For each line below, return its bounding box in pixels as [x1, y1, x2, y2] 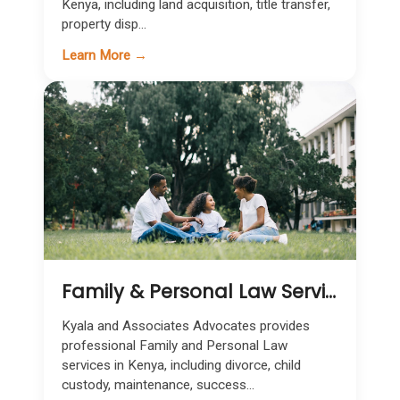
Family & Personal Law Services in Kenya [325, 279, 336, 304]
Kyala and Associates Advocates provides [62, 318, 310, 334]
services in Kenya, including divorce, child [62, 357, 301, 373]
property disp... [62, 16, 146, 32]
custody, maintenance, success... [62, 377, 254, 393]
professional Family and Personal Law [62, 337, 287, 354]
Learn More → [62, 47, 147, 63]
